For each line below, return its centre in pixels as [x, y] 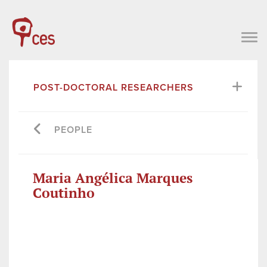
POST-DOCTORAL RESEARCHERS [114, 87]
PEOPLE [73, 130]
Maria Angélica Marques [113, 178]
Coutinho [64, 193]
